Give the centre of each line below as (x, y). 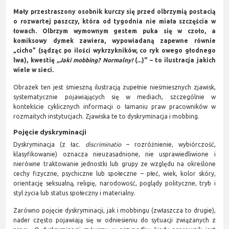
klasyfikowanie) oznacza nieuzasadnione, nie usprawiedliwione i (114, 154)
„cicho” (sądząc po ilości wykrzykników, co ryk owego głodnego (114, 50)
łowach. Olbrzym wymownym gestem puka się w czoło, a (114, 31)
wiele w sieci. (34, 70)
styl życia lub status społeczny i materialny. (75, 193)
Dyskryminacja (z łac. (47, 145)
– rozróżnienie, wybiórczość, (171, 145)
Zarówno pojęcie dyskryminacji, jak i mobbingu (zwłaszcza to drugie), (114, 211)
